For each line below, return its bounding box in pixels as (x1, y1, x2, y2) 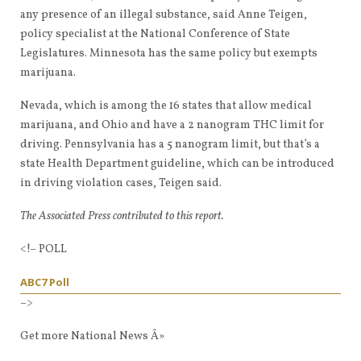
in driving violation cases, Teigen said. (20, 176, 222, 191)
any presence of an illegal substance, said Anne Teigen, (20, 7, 307, 23)
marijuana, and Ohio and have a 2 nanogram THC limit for (20, 118, 324, 133)
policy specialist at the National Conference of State (20, 27, 290, 42)
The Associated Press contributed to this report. (20, 209, 224, 224)
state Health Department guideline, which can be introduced (20, 156, 334, 172)
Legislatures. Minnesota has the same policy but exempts (20, 46, 317, 61)
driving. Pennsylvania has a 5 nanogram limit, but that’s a (20, 137, 320, 152)
